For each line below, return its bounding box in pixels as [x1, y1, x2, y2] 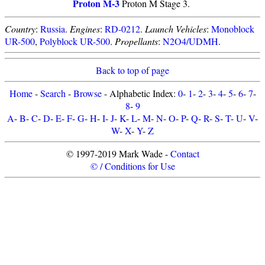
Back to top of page [96, 64, 169, 76]
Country [5, 22, 35, 35]
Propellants [115, 35, 158, 47]
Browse [73, 87, 102, 99]
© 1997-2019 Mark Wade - [66, 147, 170, 160]
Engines [70, 22, 100, 35]
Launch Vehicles [145, 22, 206, 35]
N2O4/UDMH [163, 35, 218, 47]
